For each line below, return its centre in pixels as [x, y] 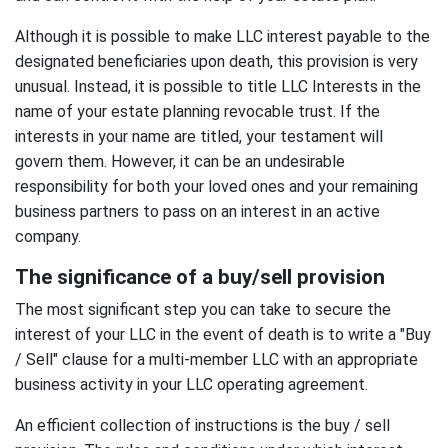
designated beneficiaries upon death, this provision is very [216, 61]
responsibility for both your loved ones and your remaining [216, 186]
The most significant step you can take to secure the [203, 309]
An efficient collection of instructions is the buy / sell [202, 425]
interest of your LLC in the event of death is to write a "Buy [223, 334]
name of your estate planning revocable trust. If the [197, 111]
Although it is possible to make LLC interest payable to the [222, 36]
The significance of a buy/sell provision [200, 276]
